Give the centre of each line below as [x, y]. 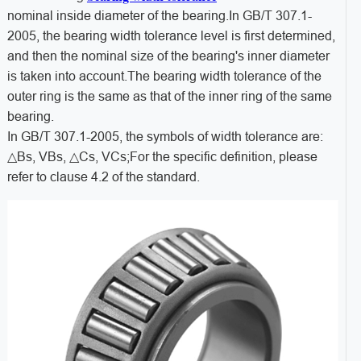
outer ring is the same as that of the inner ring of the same [169, 97]
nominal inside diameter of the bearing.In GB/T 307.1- [159, 16]
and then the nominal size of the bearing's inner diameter [168, 56]
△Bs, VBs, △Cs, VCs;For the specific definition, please [162, 157]
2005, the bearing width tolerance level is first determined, [171, 36]
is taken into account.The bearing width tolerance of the [164, 77]
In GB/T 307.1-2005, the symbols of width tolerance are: [165, 137]
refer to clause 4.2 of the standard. [103, 177]
